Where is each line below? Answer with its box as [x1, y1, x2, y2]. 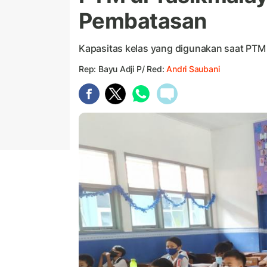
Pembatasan [79, 8, 207, 35]
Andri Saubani [166, 64, 220, 74]
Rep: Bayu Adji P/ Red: [79, 64, 167, 74]
